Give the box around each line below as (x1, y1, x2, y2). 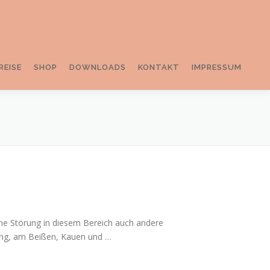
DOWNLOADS (69, 63, 126, 72)
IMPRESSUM (192, 63, 242, 72)
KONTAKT (138, 63, 180, 72)
